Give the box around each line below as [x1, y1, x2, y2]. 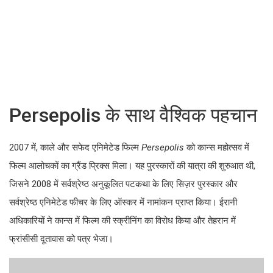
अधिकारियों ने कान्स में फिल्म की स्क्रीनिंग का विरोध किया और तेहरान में [9, 215, 236, 227]
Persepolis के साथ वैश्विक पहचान [9, 104, 257, 127]
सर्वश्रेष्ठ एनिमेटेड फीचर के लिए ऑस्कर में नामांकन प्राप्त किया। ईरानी [9, 197, 237, 208]
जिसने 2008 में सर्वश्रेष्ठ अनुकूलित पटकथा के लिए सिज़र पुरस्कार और [9, 179, 238, 190]
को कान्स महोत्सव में [184, 142, 249, 154]
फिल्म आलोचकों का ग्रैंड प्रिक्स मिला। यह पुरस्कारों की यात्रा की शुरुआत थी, [9, 160, 255, 172]
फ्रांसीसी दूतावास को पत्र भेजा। [9, 233, 113, 245]
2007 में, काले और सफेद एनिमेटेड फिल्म [9, 142, 141, 154]
